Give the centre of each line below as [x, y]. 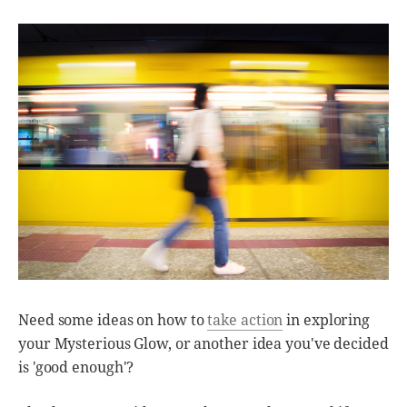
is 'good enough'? [76, 367]
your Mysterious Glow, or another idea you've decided [203, 344]
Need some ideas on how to [113, 320]
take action [245, 320]
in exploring [327, 320]
